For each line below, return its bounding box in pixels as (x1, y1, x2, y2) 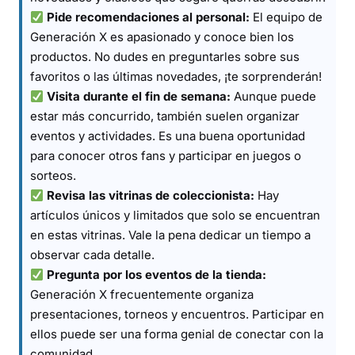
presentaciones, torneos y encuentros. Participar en (30, 307, 324, 322)
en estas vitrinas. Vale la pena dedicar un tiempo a (30, 227, 311, 242)
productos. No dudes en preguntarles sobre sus (30, 49, 300, 64)
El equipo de (250, 10, 323, 25)
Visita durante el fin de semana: (47, 89, 231, 104)
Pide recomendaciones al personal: (47, 10, 250, 25)
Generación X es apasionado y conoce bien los (30, 29, 294, 44)
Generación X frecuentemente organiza (30, 287, 254, 302)
